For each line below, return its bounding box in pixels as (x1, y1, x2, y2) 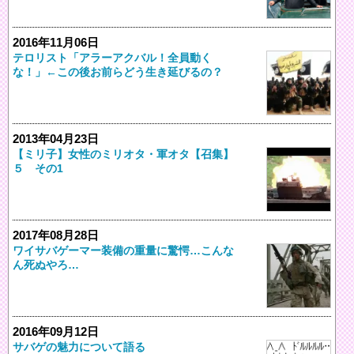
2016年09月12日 (13, 324, 99, 338)
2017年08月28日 (13, 228, 99, 242)
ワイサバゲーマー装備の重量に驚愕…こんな (13, 243, 234, 257)
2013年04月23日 (13, 131, 99, 145)
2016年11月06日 (13, 35, 99, 49)
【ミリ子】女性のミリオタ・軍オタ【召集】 (13, 147, 234, 160)
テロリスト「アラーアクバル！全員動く (13, 51, 212, 64)
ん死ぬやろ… (13, 258, 79, 271)
